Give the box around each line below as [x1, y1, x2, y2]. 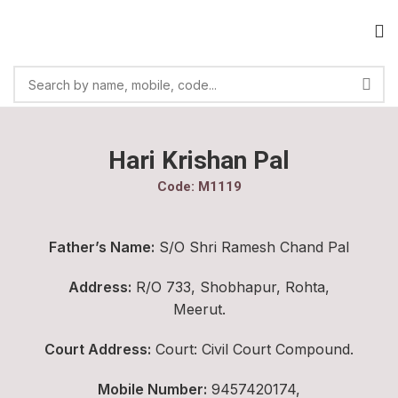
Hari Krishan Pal [108, 146, 290, 175]
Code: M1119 [156, 179, 242, 195]
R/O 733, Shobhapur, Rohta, [131, 278, 330, 296]
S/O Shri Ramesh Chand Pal [155, 238, 349, 256]
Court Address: [44, 340, 151, 358]
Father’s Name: [49, 238, 155, 256]
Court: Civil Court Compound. [151, 340, 354, 358]
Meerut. [172, 300, 226, 318]
